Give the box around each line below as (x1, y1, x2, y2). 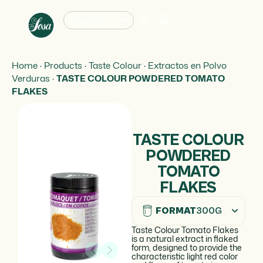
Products (44, 59, 82, 72)
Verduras (12, 72, 50, 85)
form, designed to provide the (131, 242, 242, 253)
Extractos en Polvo (148, 59, 227, 72)
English (70, 12, 106, 28)
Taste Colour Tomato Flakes (131, 224, 238, 235)
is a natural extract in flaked (131, 233, 238, 244)
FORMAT (156, 205, 196, 216)
